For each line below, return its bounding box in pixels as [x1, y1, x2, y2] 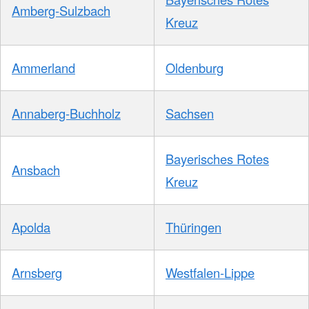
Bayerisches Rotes [166, 149, 269, 168]
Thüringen [166, 217, 221, 236]
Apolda [12, 217, 50, 236]
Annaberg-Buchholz [12, 103, 121, 122]
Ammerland [12, 58, 75, 77]
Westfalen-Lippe [166, 263, 255, 281]
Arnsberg [12, 263, 62, 281]
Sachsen [166, 103, 214, 122]
